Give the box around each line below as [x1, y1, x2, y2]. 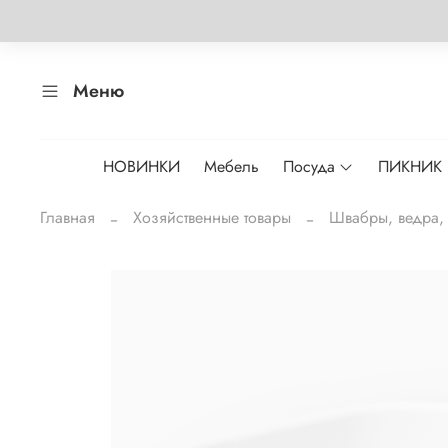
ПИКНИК [378, 155, 443, 179]
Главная [40, 206, 95, 229]
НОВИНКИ [102, 155, 180, 179]
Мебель [203, 155, 259, 179]
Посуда [282, 155, 335, 179]
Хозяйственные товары [133, 206, 291, 229]
